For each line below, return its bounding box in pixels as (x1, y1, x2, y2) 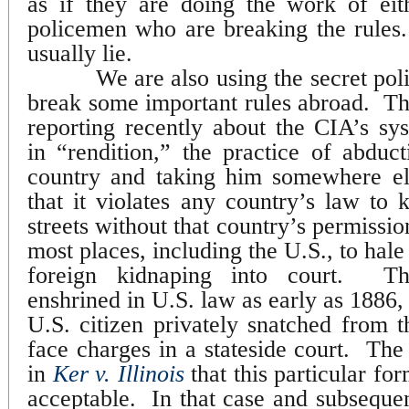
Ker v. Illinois (52, 360, 184, 387)
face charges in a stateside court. (27, 335, 351, 362)
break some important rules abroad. (27, 89, 371, 116)
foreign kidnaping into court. (27, 261, 344, 288)
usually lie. (27, 39, 132, 67)
